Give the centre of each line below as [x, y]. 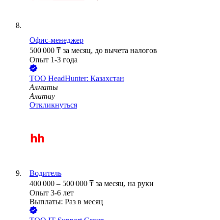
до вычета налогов [126, 51]
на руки [141, 184]
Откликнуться [53, 105]
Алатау [42, 96]
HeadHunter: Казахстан [86, 79]
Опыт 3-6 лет [52, 193]
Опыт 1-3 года [54, 60]
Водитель [45, 173]
